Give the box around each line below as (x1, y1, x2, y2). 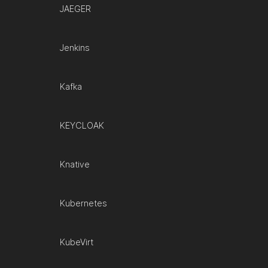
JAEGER (59, 4, 91, 15)
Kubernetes (59, 198, 107, 209)
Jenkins (59, 42, 90, 54)
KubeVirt (59, 237, 93, 248)
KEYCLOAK (59, 120, 104, 132)
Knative (59, 159, 90, 170)
